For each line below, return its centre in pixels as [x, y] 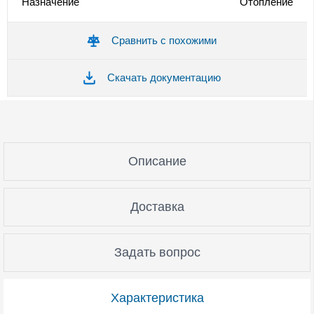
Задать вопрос [157, 252]
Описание [157, 161]
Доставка [157, 206]
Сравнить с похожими [164, 40]
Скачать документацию [164, 77]
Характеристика [157, 298]
